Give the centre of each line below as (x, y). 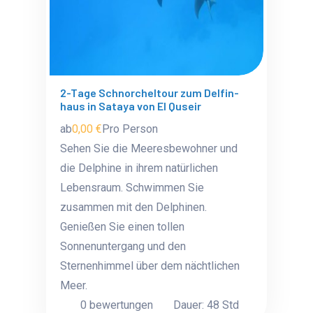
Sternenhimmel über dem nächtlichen (150, 266)
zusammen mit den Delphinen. (134, 207)
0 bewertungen (116, 305)
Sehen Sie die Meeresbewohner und (149, 148)
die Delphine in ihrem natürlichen (139, 168)
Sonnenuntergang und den (123, 246)
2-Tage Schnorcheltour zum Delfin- (150, 93)
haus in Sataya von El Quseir (131, 106)
